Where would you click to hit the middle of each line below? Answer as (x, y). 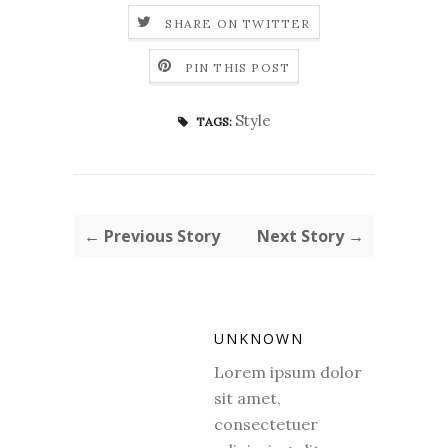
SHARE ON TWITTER (238, 23)
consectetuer (266, 424)
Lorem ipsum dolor (288, 372)
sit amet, (247, 398)
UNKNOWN (259, 339)
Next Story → (310, 236)
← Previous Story (152, 236)
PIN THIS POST (237, 67)
